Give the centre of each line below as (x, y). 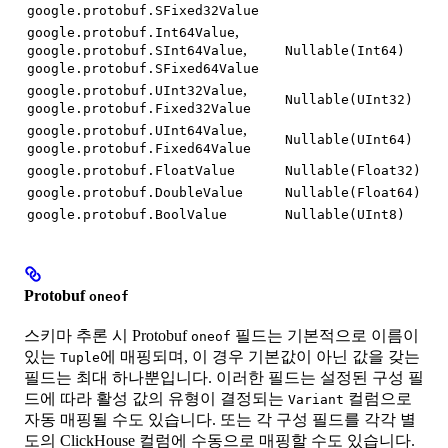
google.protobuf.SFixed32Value (143, 10)
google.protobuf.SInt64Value (135, 50)
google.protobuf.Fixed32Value (139, 108)
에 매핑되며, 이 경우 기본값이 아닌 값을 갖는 (260, 357)
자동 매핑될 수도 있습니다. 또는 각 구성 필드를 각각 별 (220, 420)
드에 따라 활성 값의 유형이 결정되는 (156, 399)
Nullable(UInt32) (349, 99)
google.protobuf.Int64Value (131, 32)
